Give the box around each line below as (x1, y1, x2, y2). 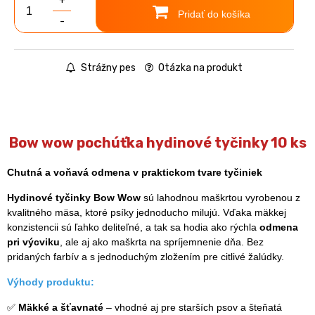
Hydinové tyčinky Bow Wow (7, 191, 141, 203)
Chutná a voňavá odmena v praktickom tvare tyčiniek (7, 166, 262, 178)
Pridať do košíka (174, 8, 250, 20)
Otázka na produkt (155, 61, 243, 74)
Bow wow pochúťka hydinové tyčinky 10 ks (8, 134, 307, 151)
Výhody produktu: (7, 276, 94, 288)
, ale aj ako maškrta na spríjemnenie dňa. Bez (60, 236, 264, 247)
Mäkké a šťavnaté (18, 301, 103, 313)
